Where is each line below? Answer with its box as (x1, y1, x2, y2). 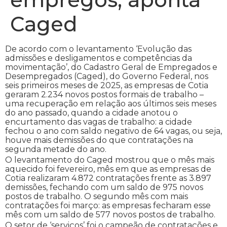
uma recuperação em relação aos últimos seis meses (5, 99, 216, 108)
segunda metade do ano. (5, 144, 106, 154)
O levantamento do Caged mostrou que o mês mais (5, 155, 214, 165)
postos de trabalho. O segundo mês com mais (5, 192, 188, 201)
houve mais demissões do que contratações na (5, 135, 193, 145)
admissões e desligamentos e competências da (5, 53, 192, 63)
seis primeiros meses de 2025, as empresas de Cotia (5, 81, 208, 90)
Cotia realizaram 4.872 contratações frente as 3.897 (5, 173, 211, 183)
